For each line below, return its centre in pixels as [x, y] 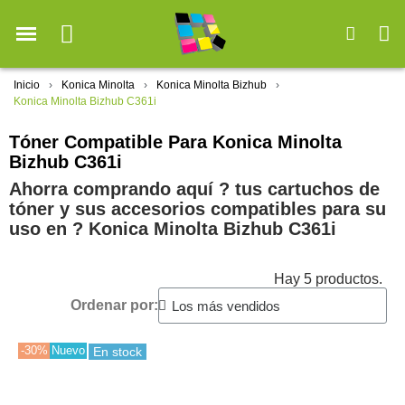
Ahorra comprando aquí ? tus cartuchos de [194, 189]
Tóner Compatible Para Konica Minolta [175, 142]
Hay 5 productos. [328, 279]
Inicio [27, 85]
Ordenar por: [114, 306]
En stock [118, 352]
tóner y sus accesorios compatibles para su [198, 209]
